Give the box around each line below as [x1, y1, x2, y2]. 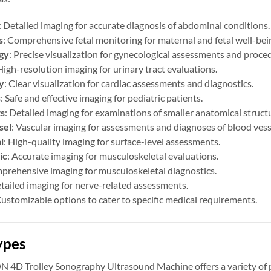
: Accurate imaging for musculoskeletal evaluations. [7, 149, 218, 162]
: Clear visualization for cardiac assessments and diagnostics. [4, 77, 253, 89]
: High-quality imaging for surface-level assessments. [3, 135, 220, 147]
